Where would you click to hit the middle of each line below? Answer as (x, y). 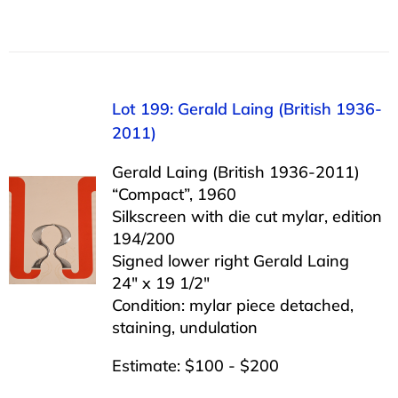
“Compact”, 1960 (174, 194)
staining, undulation (184, 327)
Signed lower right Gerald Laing (230, 260)
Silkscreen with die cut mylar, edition (247, 216)
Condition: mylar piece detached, (232, 305)
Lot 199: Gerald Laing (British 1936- (247, 108)
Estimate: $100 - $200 (195, 365)
